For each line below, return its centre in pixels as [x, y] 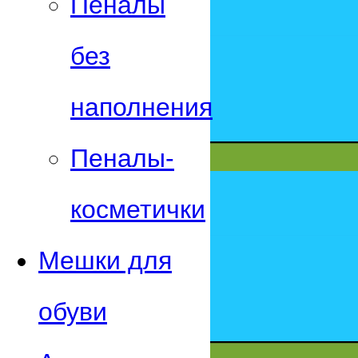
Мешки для [105, 261]
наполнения [141, 107]
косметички [138, 210]
